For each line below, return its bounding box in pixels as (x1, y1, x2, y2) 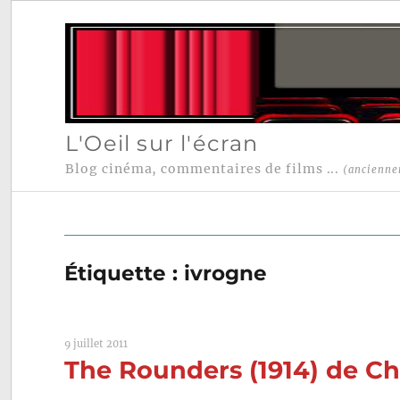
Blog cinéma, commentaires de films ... (64, 161, 344, 178)
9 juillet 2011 (64, 337, 129, 351)
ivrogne (184, 261, 268, 287)
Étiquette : (64, 261, 185, 287)
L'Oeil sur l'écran (64, 129, 259, 156)
